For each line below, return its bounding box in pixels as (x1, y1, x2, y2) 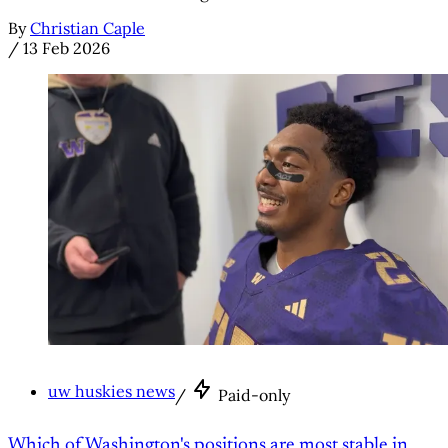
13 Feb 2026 (23, 37, 110, 58)
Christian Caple (30, 17, 145, 38)
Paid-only (218, 385, 290, 406)
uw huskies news (48, 381, 175, 402)
